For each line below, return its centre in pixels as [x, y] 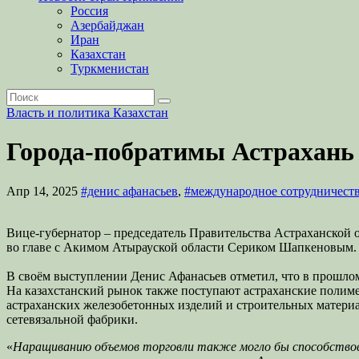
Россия [89, 11]
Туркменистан [110, 69]
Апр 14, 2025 [44, 191]
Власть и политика [60, 113]
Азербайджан [107, 25]
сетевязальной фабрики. [72, 319]
